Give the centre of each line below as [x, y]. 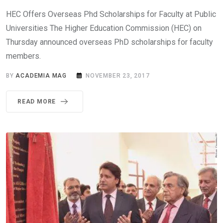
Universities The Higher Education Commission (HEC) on [104, 28]
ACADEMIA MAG [41, 76]
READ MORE [37, 102]
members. [23, 56]
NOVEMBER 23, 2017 [118, 76]
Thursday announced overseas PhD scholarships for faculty [110, 42]
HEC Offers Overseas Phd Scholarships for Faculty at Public [111, 14]
